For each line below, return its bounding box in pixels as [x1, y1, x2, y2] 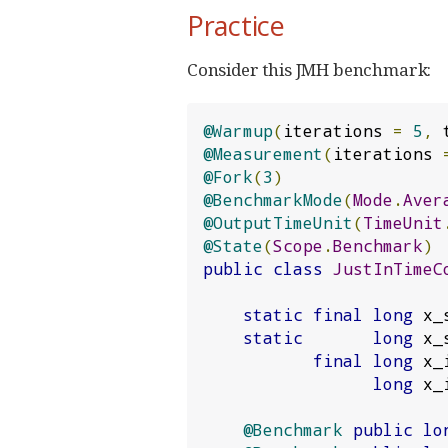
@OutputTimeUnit [203, 211, 353, 233]
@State [203, 234, 263, 256]
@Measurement [203, 142, 323, 164]
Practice [187, 7, 285, 45]
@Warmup [203, 119, 273, 141]
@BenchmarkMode [203, 188, 343, 210]
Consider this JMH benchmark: [187, 57, 432, 81]
